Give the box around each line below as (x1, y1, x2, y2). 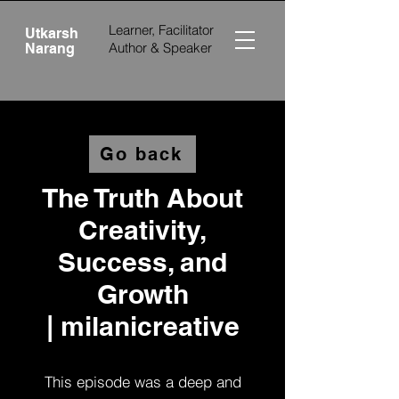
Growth (96, 278, 189, 310)
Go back (99, 143, 183, 165)
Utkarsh (25, 25, 78, 42)
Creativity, (78, 214, 207, 246)
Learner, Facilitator (109, 21, 214, 38)
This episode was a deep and (44, 372, 241, 391)
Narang (25, 40, 75, 57)
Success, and (58, 246, 227, 278)
